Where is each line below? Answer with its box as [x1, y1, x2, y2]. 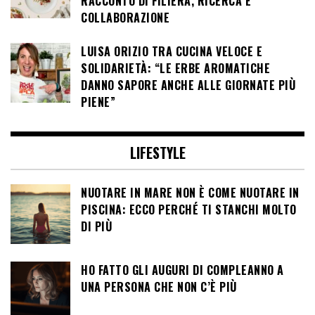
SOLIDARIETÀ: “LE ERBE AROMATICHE [81, 60, 270, 77]
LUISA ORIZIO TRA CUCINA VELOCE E [81, 43, 262, 60]
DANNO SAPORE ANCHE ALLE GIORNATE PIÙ [81, 77, 295, 94]
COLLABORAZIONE [81, 8, 169, 26]
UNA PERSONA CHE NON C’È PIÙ [81, 278, 237, 295]
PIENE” [81, 94, 115, 111]
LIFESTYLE [129, 141, 186, 163]
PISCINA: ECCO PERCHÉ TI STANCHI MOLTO [81, 200, 297, 218]
